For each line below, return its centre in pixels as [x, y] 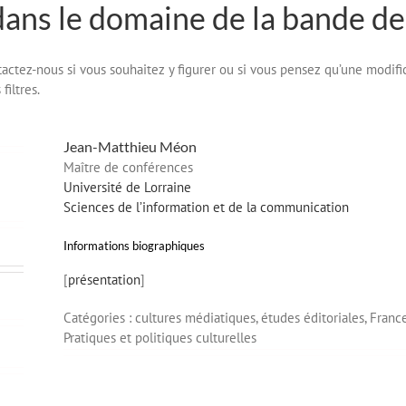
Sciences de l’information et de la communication [206, 207]
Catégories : [99, 318]
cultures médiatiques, [198, 318]
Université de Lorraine [127, 187]
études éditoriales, [315, 318]
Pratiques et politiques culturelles [160, 338]
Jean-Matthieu [110, 146]
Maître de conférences [128, 167]
